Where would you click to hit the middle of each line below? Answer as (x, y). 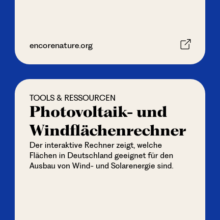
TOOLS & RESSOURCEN (72, 98)
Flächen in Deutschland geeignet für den (101, 155)
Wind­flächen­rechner (108, 130)
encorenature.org (61, 45)
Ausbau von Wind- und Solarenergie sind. (101, 166)
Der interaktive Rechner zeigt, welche (96, 145)
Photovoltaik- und (98, 112)
